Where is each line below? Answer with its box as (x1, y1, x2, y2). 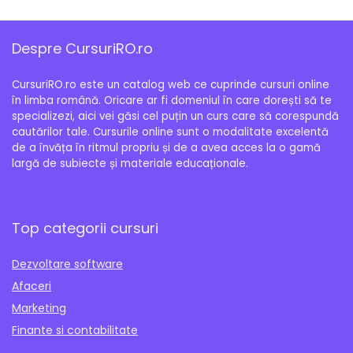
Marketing (12, 300, 66, 316)
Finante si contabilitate (12, 322, 138, 338)
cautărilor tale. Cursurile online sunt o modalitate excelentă (12, 124, 329, 139)
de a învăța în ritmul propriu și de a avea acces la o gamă (12, 140, 321, 155)
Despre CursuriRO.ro (12, 39, 153, 58)
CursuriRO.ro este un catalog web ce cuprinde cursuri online (12, 77, 329, 92)
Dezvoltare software (12, 256, 123, 272)
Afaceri (12, 278, 51, 294)
